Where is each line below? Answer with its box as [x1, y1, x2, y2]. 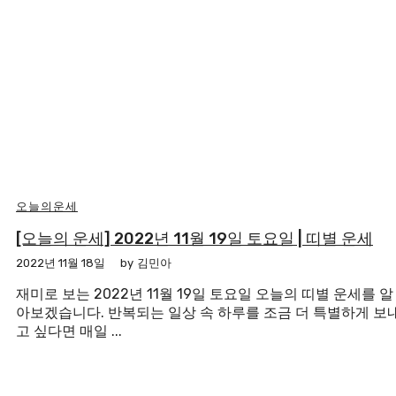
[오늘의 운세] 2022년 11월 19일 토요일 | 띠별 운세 [16, 228, 373, 248]
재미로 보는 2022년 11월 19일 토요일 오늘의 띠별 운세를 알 [16, 285, 393, 302]
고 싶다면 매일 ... [16, 322, 122, 339]
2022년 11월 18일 [16, 255, 105, 270]
